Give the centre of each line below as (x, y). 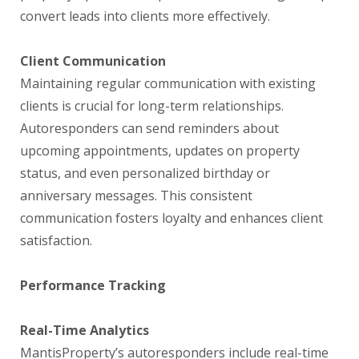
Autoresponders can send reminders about (149, 128)
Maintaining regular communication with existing (168, 83)
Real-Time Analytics (85, 330)
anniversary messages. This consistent (136, 196)
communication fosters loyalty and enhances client (171, 218)
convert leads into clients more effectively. (145, 16)
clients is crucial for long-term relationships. (152, 106)
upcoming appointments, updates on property (160, 151)
